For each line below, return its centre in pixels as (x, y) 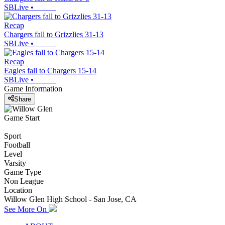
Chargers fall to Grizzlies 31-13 (54, 35)
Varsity (15, 163)
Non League (24, 181)
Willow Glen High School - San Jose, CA (70, 199)
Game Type (23, 172)
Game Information (33, 89)
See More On (26, 209)
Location (18, 190)
